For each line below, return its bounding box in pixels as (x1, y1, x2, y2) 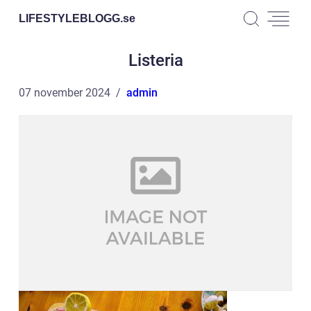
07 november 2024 (19, 86, 110, 99)
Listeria (128, 51, 183, 70)
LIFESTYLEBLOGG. (19, 12, 123, 24)
